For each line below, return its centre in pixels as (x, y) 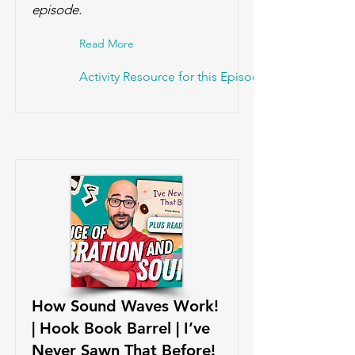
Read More (107, 44)
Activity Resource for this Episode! (176, 76)
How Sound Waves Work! (125, 306)
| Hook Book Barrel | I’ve (121, 328)
